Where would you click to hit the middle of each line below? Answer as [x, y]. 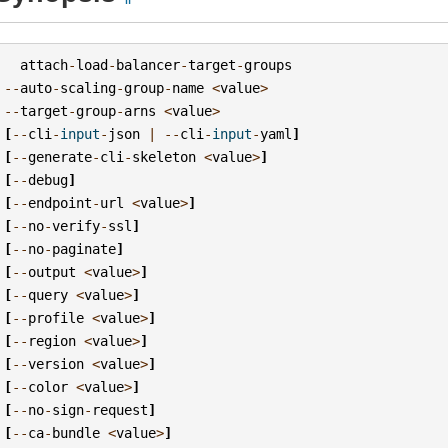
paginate [84, 248]
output [52, 271]
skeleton [164, 156]
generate [60, 156]
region [52, 340]
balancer [148, 64]
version [56, 363]
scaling [88, 87]
